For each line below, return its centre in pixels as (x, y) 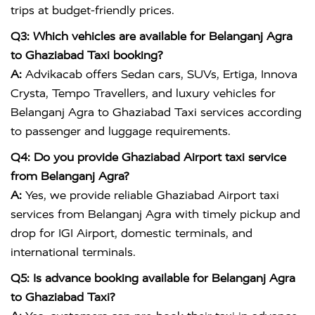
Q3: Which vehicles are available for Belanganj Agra (152, 37)
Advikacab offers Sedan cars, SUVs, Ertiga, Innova (160, 75)
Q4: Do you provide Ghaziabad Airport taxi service (148, 157)
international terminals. (73, 252)
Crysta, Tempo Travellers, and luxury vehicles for (143, 94)
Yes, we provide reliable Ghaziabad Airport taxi (150, 195)
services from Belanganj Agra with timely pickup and (155, 214)
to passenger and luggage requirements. (121, 131)
